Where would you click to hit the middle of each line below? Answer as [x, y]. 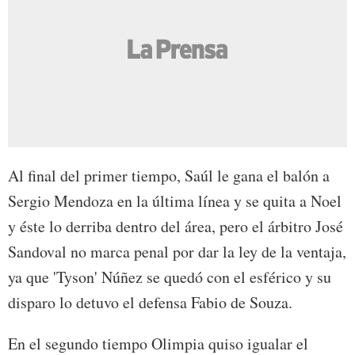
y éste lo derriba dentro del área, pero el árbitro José [176, 227]
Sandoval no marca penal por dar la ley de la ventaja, [177, 252]
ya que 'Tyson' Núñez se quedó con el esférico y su [170, 277]
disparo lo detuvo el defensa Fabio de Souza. [150, 303]
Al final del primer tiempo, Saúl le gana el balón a [169, 176]
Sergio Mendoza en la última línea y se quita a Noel [175, 201]
